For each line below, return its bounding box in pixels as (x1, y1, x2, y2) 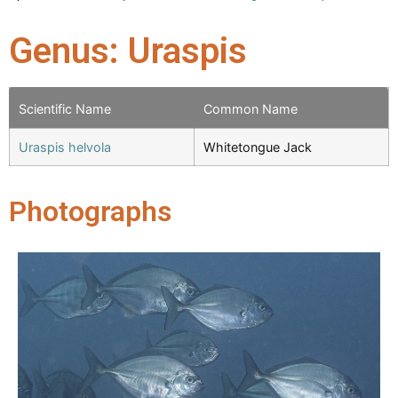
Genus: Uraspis (9, 29, 247, 72)
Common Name (203, 100, 298, 116)
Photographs (9, 194, 171, 228)
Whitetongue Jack (203, 139, 312, 155)
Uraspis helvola (19, 139, 111, 155)
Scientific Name (19, 100, 111, 116)
